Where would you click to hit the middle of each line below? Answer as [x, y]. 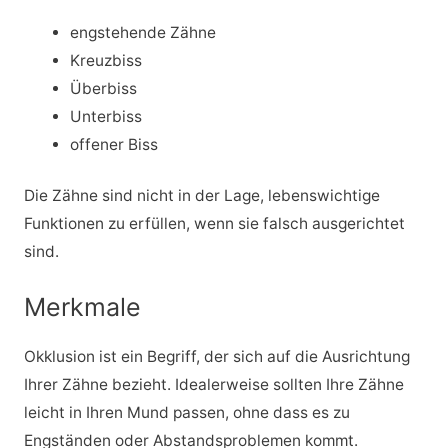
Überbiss [104, 88]
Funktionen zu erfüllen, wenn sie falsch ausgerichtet [214, 223]
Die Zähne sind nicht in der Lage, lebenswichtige [201, 195]
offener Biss [114, 144]
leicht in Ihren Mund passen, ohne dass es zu [186, 412]
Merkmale [82, 306]
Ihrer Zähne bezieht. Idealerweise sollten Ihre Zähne [213, 384]
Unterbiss [106, 116]
